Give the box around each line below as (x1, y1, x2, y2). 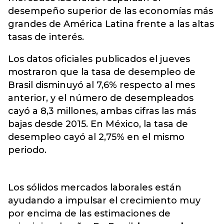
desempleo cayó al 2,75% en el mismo (8, 131, 184, 142)
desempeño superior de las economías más (8, 5, 213, 16)
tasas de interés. (8, 31, 84, 42)
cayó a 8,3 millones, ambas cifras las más (8, 105, 196, 116)
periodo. (8, 144, 46, 155)
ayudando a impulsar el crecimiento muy (8, 195, 200, 206)
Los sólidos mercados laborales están (8, 182, 181, 193)
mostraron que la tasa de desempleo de (8, 66, 195, 77)
